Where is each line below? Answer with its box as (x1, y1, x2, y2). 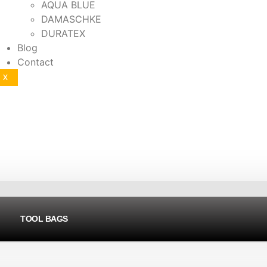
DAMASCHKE (41, 13, 101, 25)
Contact (17, 56, 54, 68)
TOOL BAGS (20, 214, 68, 223)
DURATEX (41, 27, 85, 39)
